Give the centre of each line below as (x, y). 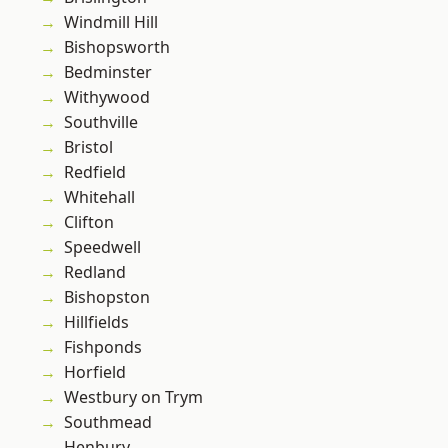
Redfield (95, 172)
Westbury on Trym (133, 397)
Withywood (107, 97)
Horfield (95, 372)
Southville (101, 122)
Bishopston (107, 297)
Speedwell (102, 247)
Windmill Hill (111, 22)
